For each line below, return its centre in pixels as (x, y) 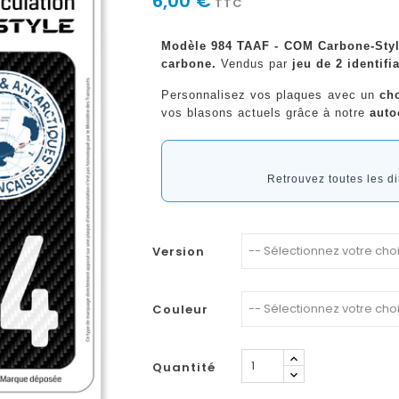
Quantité (183, 367)
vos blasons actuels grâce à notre (265, 112)
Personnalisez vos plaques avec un (270, 94)
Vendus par (254, 63)
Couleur (180, 309)
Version (178, 251)
